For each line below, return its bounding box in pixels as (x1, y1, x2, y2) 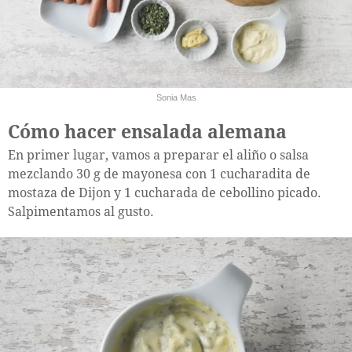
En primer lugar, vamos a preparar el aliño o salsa (8, 147, 309, 163)
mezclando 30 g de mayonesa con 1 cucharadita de (8, 166, 310, 181)
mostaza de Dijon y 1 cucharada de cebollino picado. (8, 185, 321, 200)
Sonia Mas (156, 92, 196, 102)
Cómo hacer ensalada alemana (8, 121, 287, 143)
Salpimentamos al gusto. (8, 203, 154, 219)
